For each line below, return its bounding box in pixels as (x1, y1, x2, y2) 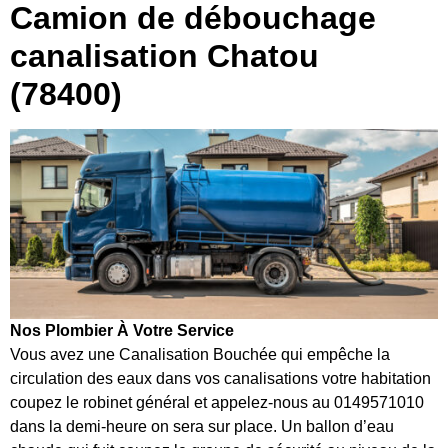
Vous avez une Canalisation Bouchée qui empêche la (10, 346, 390, 364)
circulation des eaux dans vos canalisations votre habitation (10, 370, 431, 388)
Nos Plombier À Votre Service (10, 322, 234, 340)
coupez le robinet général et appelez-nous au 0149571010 (10, 394, 424, 412)
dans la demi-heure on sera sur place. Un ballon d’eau (10, 418, 394, 436)
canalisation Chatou (10, 38, 319, 75)
